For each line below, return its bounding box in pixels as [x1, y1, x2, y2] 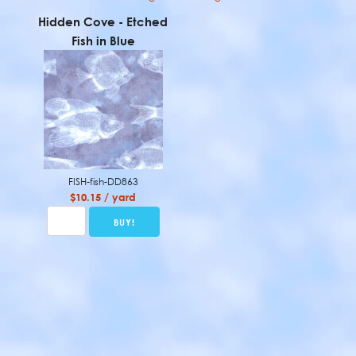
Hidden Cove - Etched [38, 14, 168, 29]
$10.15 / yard [70, 191, 137, 203]
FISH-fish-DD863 [68, 176, 138, 188]
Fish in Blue [71, 33, 135, 48]
